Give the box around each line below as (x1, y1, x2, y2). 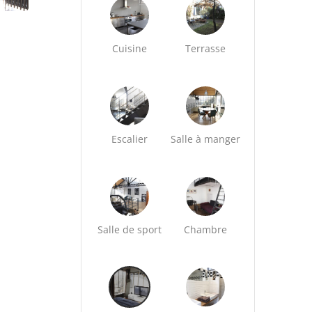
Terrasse (185, 42, 226, 55)
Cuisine (112, 42, 148, 55)
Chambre (184, 223, 228, 236)
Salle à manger (171, 132, 241, 146)
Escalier (111, 132, 148, 146)
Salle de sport (97, 223, 162, 236)
